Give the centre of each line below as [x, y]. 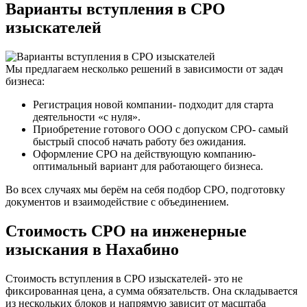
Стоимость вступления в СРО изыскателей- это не [124, 278]
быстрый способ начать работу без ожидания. [139, 141]
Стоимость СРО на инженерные [126, 231]
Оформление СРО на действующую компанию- [144, 153]
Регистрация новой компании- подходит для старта [153, 104]
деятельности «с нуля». [87, 116]
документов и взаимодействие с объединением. [117, 201]
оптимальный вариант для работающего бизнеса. [148, 166]
